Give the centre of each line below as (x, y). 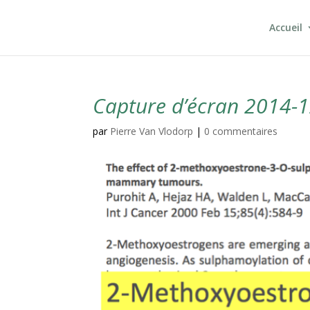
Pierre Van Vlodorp (152, 131)
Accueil (285, 27)
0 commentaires (241, 131)
